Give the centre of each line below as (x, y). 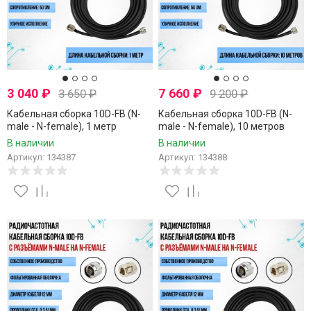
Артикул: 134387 (41, 157)
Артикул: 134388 (193, 157)
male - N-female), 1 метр (61, 126)
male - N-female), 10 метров (222, 126)
